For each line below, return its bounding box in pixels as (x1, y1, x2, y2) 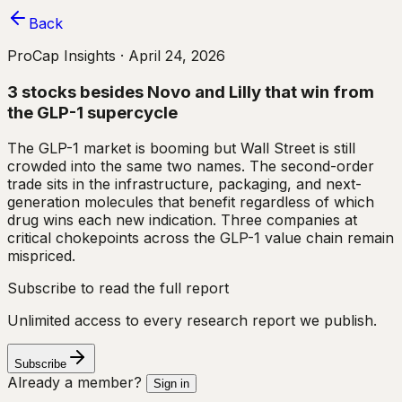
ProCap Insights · (7, 47, 124, 65)
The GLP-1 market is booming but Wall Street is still (7, 139, 355, 158)
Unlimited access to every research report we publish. (7, 311, 377, 330)
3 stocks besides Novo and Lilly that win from (7, 81, 374, 102)
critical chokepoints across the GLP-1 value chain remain (7, 229, 394, 248)
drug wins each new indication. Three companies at (7, 211, 357, 230)
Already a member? (7, 373, 142, 392)
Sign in (153, 377, 189, 391)
